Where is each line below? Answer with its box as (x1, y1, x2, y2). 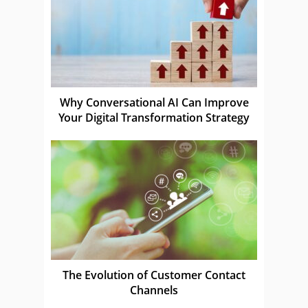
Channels (130, 282, 178, 298)
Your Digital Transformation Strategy (58, 109, 250, 125)
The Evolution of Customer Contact (63, 267, 245, 283)
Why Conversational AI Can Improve (59, 94, 249, 110)
